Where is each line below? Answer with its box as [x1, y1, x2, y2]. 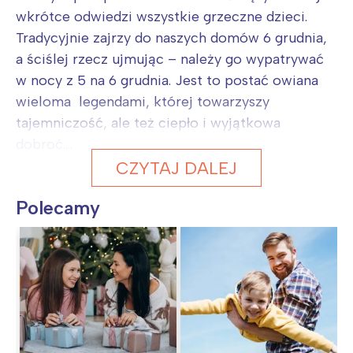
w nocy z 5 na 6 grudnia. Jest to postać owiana [16, 72, 318, 90]
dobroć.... [16, 136, 72, 154]
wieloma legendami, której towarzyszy [16, 93, 269, 111]
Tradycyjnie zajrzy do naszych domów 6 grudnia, [16, 29, 327, 47]
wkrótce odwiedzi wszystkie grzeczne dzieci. [16, 8, 307, 26]
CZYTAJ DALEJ [116, 158, 237, 179]
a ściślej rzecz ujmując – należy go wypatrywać [16, 50, 324, 69]
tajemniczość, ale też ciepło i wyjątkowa [16, 114, 281, 132]
